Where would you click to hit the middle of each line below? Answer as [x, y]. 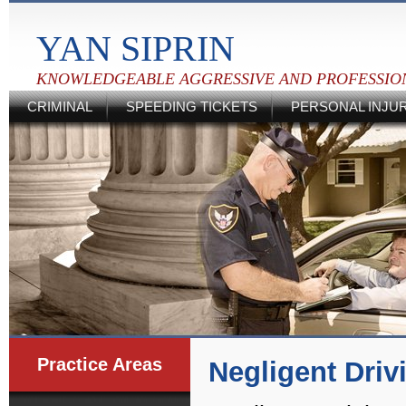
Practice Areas [100, 364]
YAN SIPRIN [135, 48]
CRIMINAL [60, 106]
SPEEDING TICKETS [192, 106]
